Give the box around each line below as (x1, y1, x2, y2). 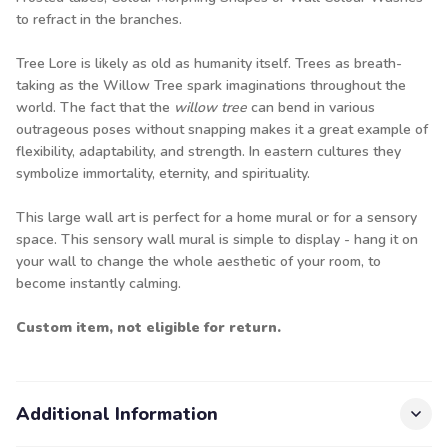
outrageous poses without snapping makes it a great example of (16, 120, 428, 139)
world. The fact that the (16, 98, 174, 117)
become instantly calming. (16, 274, 181, 293)
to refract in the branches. (16, 10, 182, 29)
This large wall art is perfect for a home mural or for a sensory (16, 208, 417, 227)
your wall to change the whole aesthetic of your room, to (16, 252, 381, 271)
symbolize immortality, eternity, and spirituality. (16, 164, 310, 183)
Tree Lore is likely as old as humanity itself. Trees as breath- (16, 54, 402, 73)
